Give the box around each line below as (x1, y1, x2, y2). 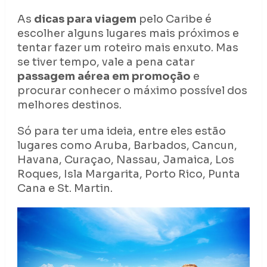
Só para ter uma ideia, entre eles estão (17, 124, 226, 138)
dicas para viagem (33, 12, 136, 26)
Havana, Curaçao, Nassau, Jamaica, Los (17, 153, 234, 166)
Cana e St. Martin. (17, 181, 113, 195)
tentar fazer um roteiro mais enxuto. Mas (17, 41, 238, 54)
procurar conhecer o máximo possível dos (17, 83, 247, 97)
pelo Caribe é (136, 12, 212, 26)
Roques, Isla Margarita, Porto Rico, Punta (17, 167, 240, 181)
